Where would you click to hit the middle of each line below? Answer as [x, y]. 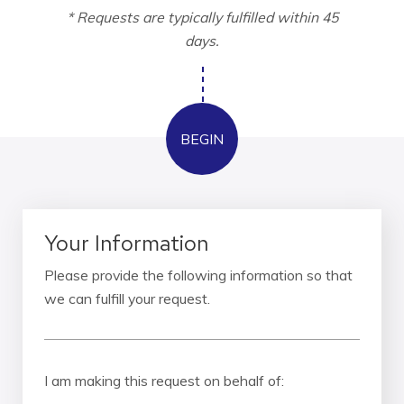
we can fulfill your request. [127, 299]
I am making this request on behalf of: [164, 381]
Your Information [126, 243]
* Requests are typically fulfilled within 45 [202, 18]
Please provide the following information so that [198, 275]
